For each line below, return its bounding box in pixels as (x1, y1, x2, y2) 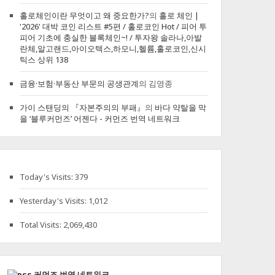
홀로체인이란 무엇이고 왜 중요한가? (20, 10, 150, 21)
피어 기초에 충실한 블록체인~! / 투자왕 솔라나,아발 (20, 32, 203, 43)
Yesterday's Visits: (20, 195, 89, 206)
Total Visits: (20, 219, 64, 230)
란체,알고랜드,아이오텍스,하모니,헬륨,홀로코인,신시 (20, 43, 207, 54)
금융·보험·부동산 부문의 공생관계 (20, 78, 139, 89)
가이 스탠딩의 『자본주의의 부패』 (20, 102, 145, 113)
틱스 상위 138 (20, 54, 69, 65)
